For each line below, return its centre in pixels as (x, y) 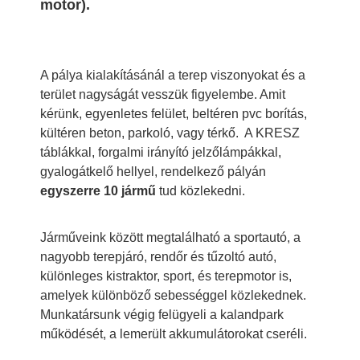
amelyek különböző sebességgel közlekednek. (173, 295)
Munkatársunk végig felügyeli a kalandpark (162, 314)
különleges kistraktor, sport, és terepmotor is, (166, 276)
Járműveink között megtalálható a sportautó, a (170, 237)
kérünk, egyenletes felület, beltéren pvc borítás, (174, 113)
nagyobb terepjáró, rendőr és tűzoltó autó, (158, 256)
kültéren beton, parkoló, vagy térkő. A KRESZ (170, 133)
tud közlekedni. (200, 190)
